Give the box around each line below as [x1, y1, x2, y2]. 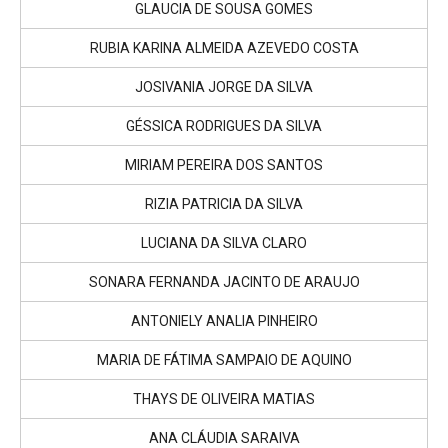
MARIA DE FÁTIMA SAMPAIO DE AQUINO [96, 351, 352, 368]
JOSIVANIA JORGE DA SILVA [135, 78, 313, 95]
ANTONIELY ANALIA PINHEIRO [130, 312, 318, 329]
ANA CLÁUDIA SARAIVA [148, 429, 300, 446]
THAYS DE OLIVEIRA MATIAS [133, 390, 315, 407]
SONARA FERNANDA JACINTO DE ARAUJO [88, 273, 360, 290]
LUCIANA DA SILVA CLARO [141, 234, 307, 251]
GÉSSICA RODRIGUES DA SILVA [126, 117, 322, 134]
